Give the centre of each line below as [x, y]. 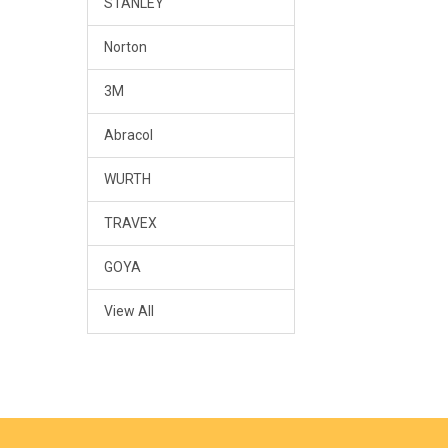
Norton [125, 47]
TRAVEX [130, 222]
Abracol [128, 134]
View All [128, 310]
